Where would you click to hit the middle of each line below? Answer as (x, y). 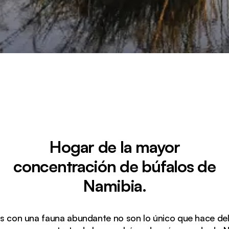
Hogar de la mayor (114, 147)
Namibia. (114, 186)
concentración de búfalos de (114, 166)
